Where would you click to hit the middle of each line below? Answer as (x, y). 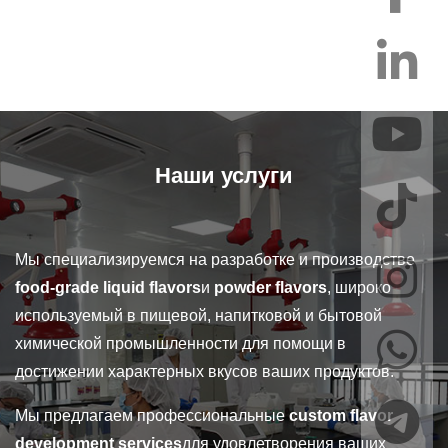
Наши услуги (224, 175)
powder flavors (270, 287)
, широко (359, 287)
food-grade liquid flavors (108, 287)
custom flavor (341, 415)
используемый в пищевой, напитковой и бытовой (198, 315)
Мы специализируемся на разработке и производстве (215, 259)
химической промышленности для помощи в (180, 343)
